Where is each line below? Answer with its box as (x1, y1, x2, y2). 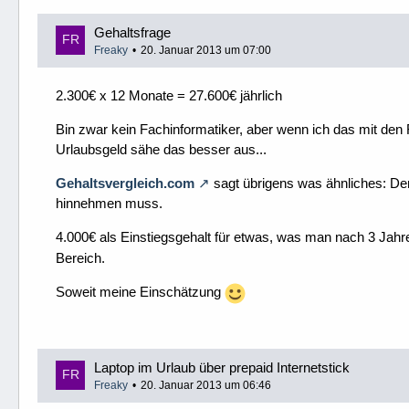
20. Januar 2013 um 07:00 (141, 43, 271, 57)
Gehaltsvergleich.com (56, 174, 194, 191)
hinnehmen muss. (56, 194, 163, 211)
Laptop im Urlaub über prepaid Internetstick (94, 359, 350, 375)
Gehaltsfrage (94, 24, 171, 40)
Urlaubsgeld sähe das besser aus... (56, 141, 267, 157)
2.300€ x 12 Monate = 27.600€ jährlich (56, 87, 282, 103)
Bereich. (56, 250, 105, 267)
